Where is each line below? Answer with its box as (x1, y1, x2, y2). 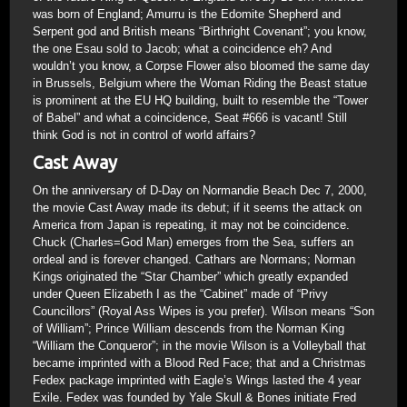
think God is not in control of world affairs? (33, 128, 255, 142)
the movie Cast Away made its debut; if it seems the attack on (33, 201, 362, 214)
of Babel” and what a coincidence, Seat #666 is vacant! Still (33, 111, 347, 124)
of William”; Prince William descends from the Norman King (33, 322, 344, 335)
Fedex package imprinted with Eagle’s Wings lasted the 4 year (33, 373, 361, 387)
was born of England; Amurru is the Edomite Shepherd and (33, 7, 341, 21)
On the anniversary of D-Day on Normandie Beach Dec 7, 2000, (33, 184, 367, 197)
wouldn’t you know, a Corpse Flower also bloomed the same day (33, 59, 370, 73)
